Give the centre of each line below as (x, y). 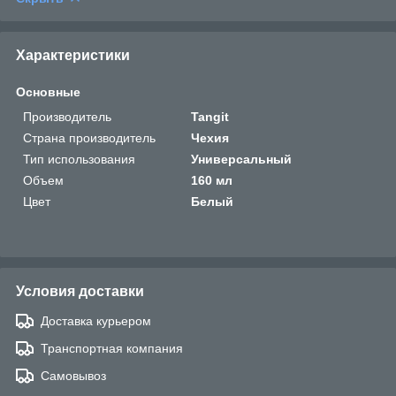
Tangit (210, 117)
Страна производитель (89, 138)
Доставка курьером (96, 321)
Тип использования (79, 160)
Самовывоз (73, 376)
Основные (48, 92)
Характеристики (73, 56)
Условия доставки (80, 292)
